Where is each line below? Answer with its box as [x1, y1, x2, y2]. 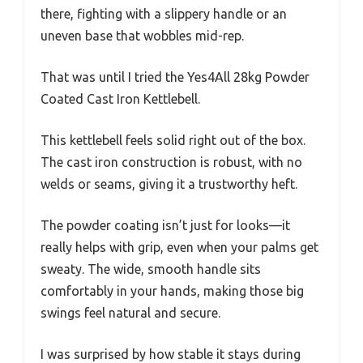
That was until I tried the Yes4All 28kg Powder [41, 70, 310, 85]
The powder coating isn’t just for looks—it [41, 218, 290, 233]
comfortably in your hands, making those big [41, 284, 304, 299]
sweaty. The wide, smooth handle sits [41, 262, 261, 277]
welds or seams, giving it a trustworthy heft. [41, 177, 297, 192]
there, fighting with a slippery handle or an [41, 6, 287, 22]
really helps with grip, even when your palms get [41, 240, 318, 255]
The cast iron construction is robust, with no [41, 155, 302, 170]
